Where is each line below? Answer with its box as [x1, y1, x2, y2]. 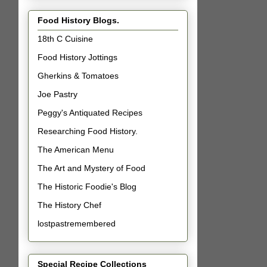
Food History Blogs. [38, 15, 119, 25]
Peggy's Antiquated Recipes [38, 107, 142, 117]
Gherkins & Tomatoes [38, 70, 119, 80]
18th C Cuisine [38, 33, 93, 44]
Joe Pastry [38, 89, 77, 99]
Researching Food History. [38, 126, 138, 136]
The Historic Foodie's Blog [38, 181, 136, 191]
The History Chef [38, 200, 101, 210]
